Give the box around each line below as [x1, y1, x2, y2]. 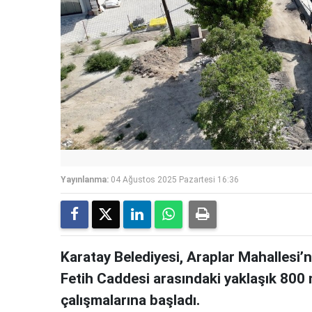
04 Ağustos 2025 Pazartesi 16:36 [111, 175, 239, 185]
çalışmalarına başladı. [61, 292, 200, 309]
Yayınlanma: [61, 175, 109, 185]
